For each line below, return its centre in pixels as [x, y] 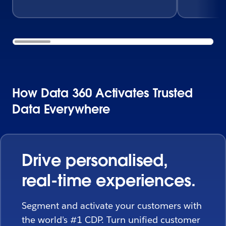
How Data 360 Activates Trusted [103, 93]
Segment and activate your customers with [112, 206]
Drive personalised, [95, 160]
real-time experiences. [109, 181]
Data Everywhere [61, 109]
